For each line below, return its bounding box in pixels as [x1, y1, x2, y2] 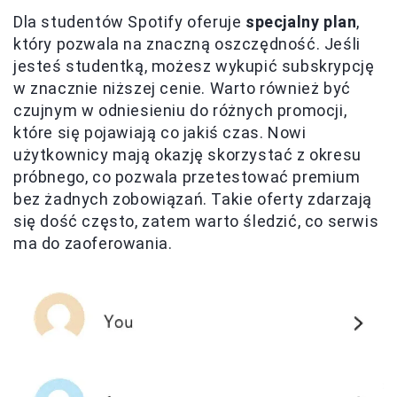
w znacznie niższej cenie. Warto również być [13, 78, 351, 97]
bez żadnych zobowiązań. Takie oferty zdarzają [13, 189, 373, 208]
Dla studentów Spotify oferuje [13, 12, 245, 31]
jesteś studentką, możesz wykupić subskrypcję [13, 56, 375, 75]
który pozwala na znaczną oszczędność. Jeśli [13, 34, 361, 53]
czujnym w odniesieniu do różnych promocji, [13, 100, 347, 120]
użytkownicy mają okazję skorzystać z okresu [13, 144, 362, 164]
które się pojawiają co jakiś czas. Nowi [13, 122, 307, 142]
